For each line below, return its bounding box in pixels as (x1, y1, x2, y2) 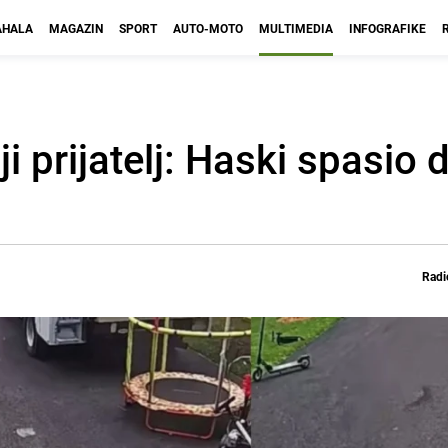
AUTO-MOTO (173, 20, 243, 36)
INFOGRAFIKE (349, 20, 426, 36)
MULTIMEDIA (259, 20, 333, 36)
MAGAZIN (49, 20, 103, 36)
